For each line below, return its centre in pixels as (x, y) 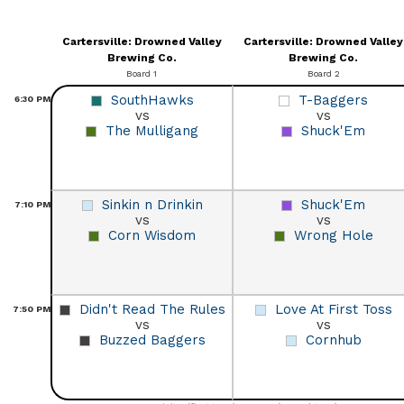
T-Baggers (333, 100)
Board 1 (142, 73)
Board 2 (323, 73)
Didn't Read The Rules (152, 309)
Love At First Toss (333, 309)
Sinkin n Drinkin (152, 204)
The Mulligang (152, 130)
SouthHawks (152, 100)
